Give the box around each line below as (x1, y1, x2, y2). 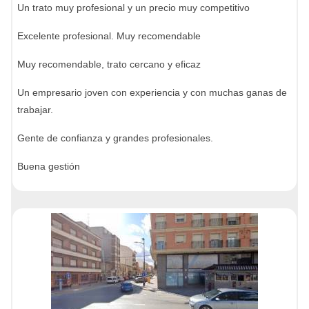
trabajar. (17, 104, 53, 115)
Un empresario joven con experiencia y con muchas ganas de (17, 87, 287, 98)
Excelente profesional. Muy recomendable (17, 30, 201, 41)
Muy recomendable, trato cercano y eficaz (17, 59, 201, 70)
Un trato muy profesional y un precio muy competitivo (17, 2, 250, 13)
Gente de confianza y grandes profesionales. (17, 132, 213, 143)
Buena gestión (17, 161, 80, 172)
